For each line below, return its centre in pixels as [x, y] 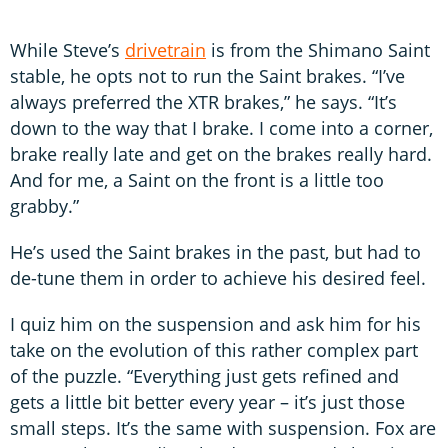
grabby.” [44, 206]
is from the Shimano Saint [318, 50]
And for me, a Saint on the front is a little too [197, 180]
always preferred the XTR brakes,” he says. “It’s [203, 102]
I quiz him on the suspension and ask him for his [215, 324]
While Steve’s [67, 50]
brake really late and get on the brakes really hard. [221, 154]
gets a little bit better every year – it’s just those [207, 402]
